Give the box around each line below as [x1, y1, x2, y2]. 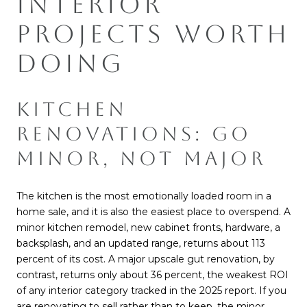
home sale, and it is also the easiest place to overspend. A [16, 206, 291, 219]
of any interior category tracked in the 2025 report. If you [16, 284, 286, 297]
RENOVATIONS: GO [16, 122, 251, 145]
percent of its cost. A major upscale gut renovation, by [16, 253, 275, 266]
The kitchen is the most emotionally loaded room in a [16, 190, 271, 203]
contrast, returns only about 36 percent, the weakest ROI [16, 269, 288, 282]
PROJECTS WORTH [16, 20, 290, 49]
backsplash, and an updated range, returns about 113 [16, 237, 265, 250]
